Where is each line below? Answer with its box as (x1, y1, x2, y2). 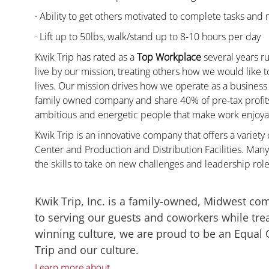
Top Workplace (137, 50, 201, 64)
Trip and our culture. (35, 243, 139, 258)
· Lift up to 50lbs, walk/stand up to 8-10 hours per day (35, 30, 261, 44)
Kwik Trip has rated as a (35, 50, 137, 64)
